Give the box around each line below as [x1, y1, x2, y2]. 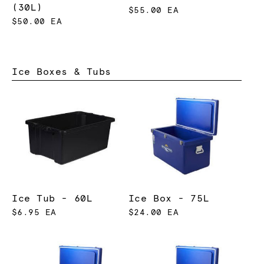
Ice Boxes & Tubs [12, 67, 111, 77]
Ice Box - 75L [128, 194, 210, 204]
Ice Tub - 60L [12, 194, 93, 204]
